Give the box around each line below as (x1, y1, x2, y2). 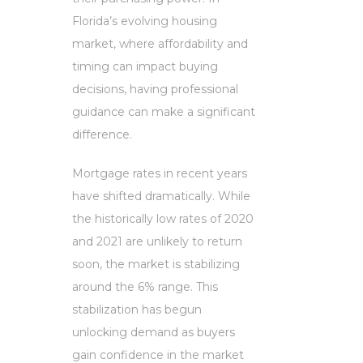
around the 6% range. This (72, 279, 218, 294)
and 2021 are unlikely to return (72, 233, 242, 249)
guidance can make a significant (72, 104, 255, 119)
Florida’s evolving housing (72, 13, 217, 28)
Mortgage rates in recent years (72, 165, 247, 181)
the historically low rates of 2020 (72, 211, 254, 226)
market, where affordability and (72, 36, 248, 51)
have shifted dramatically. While (72, 188, 250, 203)
